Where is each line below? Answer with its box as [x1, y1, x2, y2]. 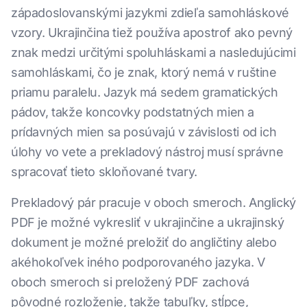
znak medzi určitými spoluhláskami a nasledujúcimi [11, 45, 296, 60]
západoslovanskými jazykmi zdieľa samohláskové [11, 5, 290, 20]
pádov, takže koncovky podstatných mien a [11, 105, 255, 119]
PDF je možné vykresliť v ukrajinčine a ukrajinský [11, 215, 284, 230]
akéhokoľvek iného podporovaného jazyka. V [11, 255, 265, 269]
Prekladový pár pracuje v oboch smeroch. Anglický [11, 195, 296, 210]
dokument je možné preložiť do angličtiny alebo [11, 235, 277, 249]
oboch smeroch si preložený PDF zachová [11, 275, 249, 289]
